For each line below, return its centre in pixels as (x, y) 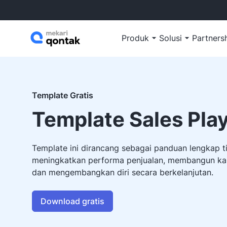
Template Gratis (63, 95)
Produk (135, 38)
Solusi (171, 38)
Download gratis (72, 201)
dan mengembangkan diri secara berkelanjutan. (123, 172)
